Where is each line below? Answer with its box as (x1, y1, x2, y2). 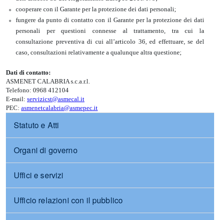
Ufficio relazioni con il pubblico (14, 194, 123, 206)
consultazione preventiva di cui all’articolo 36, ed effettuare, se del (16, 38, 204, 45)
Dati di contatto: (6, 69, 51, 76)
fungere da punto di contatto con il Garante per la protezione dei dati (16, 16, 204, 24)
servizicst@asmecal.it (27, 95, 84, 103)
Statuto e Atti (14, 119, 59, 131)
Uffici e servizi (14, 169, 64, 181)
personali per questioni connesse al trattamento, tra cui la (16, 27, 204, 34)
